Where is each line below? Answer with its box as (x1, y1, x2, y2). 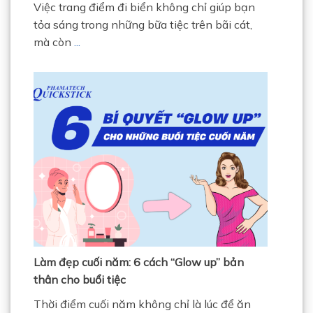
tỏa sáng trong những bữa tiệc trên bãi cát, (33, 17, 252, 31)
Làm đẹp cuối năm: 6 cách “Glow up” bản (33, 254, 244, 269)
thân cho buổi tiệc (33, 272, 126, 286)
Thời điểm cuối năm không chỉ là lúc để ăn (33, 296, 251, 311)
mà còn (33, 34, 74, 49)
